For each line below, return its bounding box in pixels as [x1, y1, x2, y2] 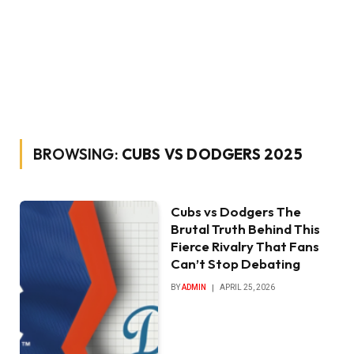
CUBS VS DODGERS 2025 [121, 145, 303, 164]
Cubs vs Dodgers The [171, 203, 302, 220]
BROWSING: [33, 145, 122, 164]
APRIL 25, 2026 [220, 283, 276, 292]
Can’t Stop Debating [171, 255, 301, 272]
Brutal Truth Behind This [171, 220, 321, 237]
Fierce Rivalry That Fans [171, 238, 320, 254]
